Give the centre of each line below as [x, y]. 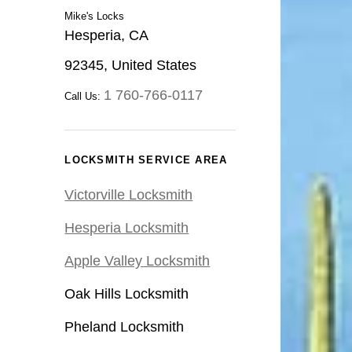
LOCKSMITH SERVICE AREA [146, 160]
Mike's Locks [95, 16]
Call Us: [84, 97]
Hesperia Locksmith [127, 228]
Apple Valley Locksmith [137, 261]
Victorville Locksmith [129, 195]
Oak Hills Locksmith [127, 294]
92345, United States [131, 66]
